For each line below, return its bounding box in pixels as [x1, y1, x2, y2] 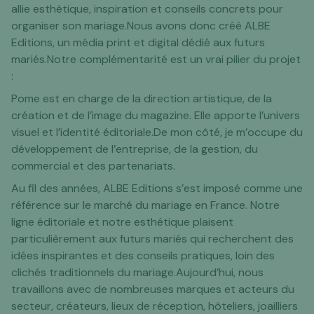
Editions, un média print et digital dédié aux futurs [11, 35, 265, 50]
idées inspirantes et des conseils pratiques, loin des [11, 248, 275, 264]
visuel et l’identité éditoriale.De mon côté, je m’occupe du [11, 125, 303, 140]
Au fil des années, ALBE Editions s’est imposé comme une [11, 181, 303, 196]
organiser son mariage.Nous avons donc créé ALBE [11, 18, 271, 34]
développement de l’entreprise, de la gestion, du [11, 142, 258, 157]
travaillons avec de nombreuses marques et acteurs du [11, 282, 294, 297]
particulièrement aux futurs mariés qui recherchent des [11, 231, 294, 247]
